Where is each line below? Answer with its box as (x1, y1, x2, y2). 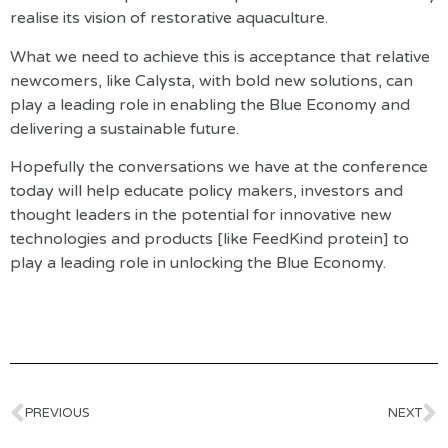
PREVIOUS (25, 405, 90, 422)
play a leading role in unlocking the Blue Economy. (10, 253, 386, 274)
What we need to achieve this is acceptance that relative (10, 46, 430, 67)
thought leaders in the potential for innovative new (10, 205, 392, 226)
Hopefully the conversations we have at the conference (10, 157, 428, 178)
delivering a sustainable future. (10, 118, 239, 139)
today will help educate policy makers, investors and (10, 181, 403, 202)
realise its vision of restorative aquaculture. (10, 8, 328, 29)
